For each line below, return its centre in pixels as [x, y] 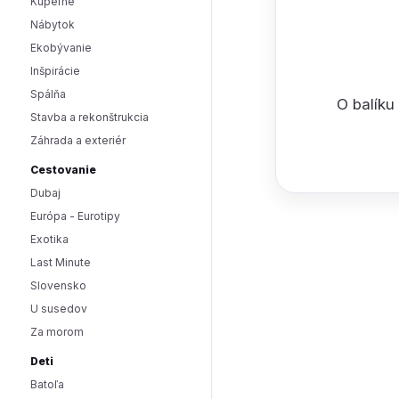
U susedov [59, 309]
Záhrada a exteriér [78, 140]
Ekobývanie [61, 48]
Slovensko [58, 285]
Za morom [57, 332]
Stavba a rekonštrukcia [90, 117]
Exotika [49, 239]
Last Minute [61, 262]
